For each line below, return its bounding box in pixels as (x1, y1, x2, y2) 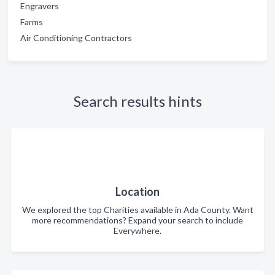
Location (115, 185, 160, 198)
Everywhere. (114, 225, 161, 236)
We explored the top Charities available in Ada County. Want (21, 204, 254, 215)
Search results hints (73, 92, 202, 110)
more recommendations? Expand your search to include (32, 215, 243, 225)
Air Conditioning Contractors (20, 33, 132, 43)
